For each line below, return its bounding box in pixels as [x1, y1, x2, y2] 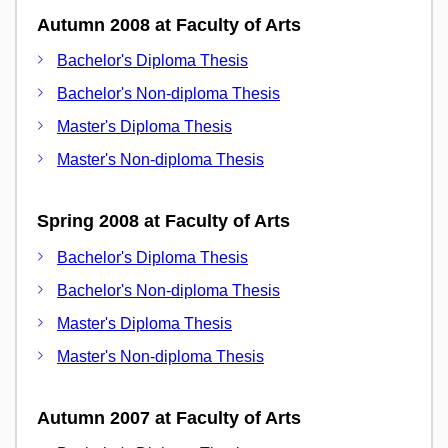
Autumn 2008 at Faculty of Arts [37, 14, 301, 35]
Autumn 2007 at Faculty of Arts [37, 407, 301, 428]
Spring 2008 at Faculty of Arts [37, 211, 290, 231]
